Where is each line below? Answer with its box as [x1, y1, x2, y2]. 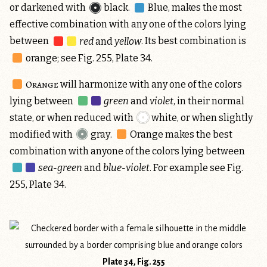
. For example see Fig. [149, 162, 243, 173]
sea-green [38, 162, 82, 173]
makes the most [170, 2, 243, 14]
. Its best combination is [141, 35, 246, 47]
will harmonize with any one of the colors [58, 78, 243, 90]
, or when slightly [177, 111, 253, 123]
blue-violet [103, 162, 150, 173]
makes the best [163, 128, 233, 140]
